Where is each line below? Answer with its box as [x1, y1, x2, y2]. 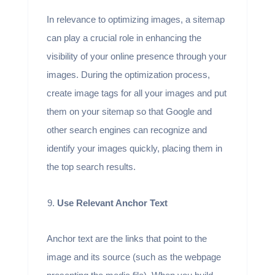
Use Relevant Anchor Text [56, 197, 168, 208]
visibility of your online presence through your [46, 50, 227, 61]
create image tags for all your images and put [46, 87, 227, 98]
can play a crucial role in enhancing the [46, 32, 201, 43]
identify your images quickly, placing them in [46, 142, 222, 153]
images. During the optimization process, [46, 69, 210, 80]
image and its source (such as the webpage [46, 251, 221, 262]
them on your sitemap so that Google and [46, 106, 212, 117]
